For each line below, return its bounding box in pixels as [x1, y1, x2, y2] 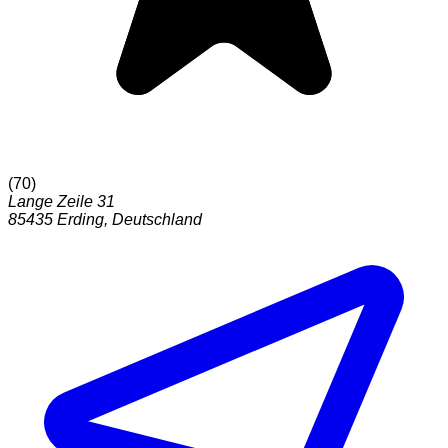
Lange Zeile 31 [8, 193, 115, 211]
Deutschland [112, 211, 202, 229]
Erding [57, 211, 104, 229]
